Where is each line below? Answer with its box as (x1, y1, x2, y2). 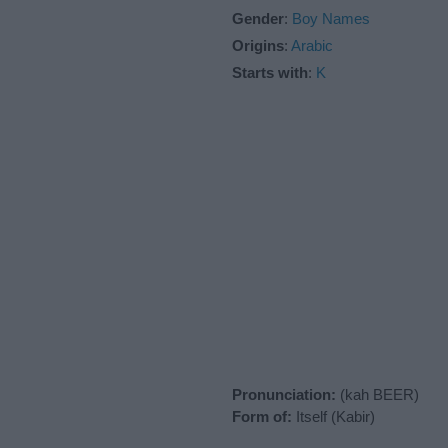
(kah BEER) (336, 385, 419, 403)
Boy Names (292, 9, 370, 27)
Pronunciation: (232, 385, 336, 403)
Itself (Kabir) (292, 407, 375, 425)
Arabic (291, 36, 333, 54)
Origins (232, 36, 284, 54)
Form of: (232, 407, 292, 425)
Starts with (232, 63, 308, 81)
